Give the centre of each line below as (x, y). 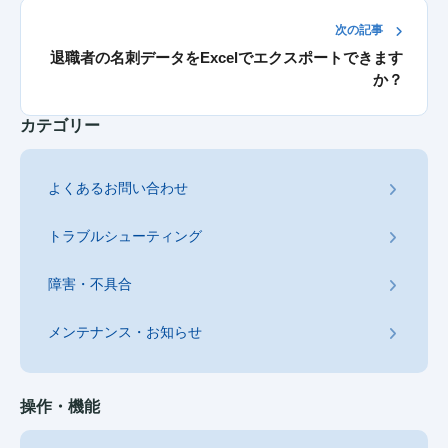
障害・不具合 (90, 284)
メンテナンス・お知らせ (125, 332)
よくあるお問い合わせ (118, 188)
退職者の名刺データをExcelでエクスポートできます (226, 57)
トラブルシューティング (125, 236)
